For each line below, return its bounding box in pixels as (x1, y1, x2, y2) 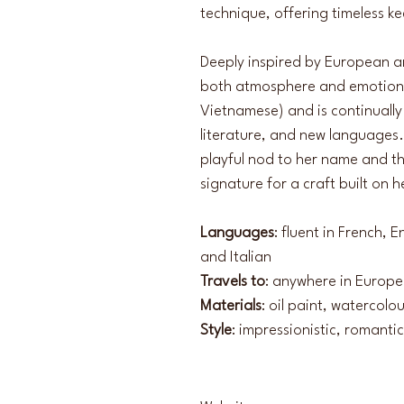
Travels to (200, 274, 265, 289)
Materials (200, 298, 262, 314)
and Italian (200, 250, 271, 265)
